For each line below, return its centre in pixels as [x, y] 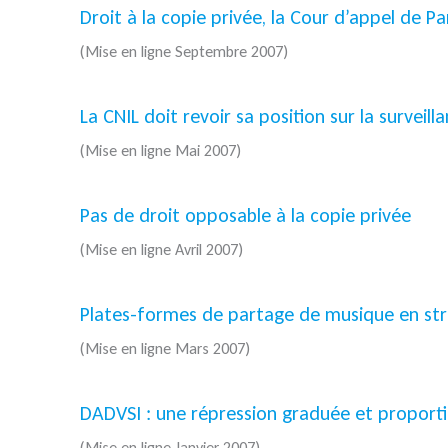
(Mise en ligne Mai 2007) [160, 151]
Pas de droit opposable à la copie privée [245, 215]
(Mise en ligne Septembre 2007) [184, 52]
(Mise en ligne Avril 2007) [161, 250]
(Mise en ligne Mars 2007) [165, 349]
